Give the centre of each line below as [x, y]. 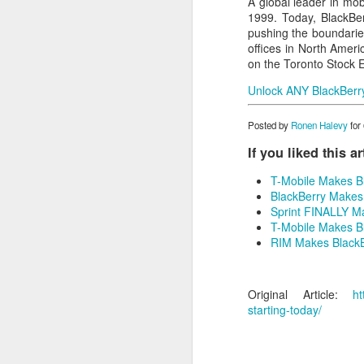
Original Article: [300, 294]
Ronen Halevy [319, 125]
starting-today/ [285, 309]
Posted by [269, 125]
